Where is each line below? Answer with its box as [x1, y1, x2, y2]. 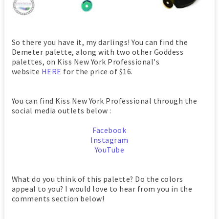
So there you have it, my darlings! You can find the [11, 37, 188, 47]
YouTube [94, 145, 125, 155]
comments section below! [11, 194, 105, 204]
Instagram [90, 135, 129, 145]
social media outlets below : [11, 106, 111, 116]
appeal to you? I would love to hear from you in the [11, 184, 193, 194]
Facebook [92, 125, 127, 135]
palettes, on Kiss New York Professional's [11, 57, 160, 67]
